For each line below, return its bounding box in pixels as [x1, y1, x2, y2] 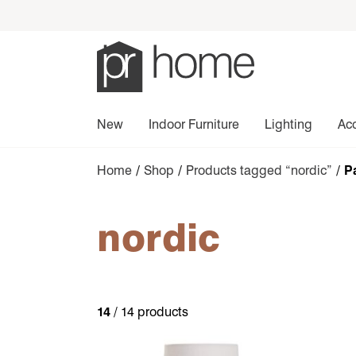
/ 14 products [110, 304, 188, 320]
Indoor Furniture [149, 117, 239, 132]
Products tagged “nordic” [186, 163, 332, 178]
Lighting [265, 117, 312, 132]
